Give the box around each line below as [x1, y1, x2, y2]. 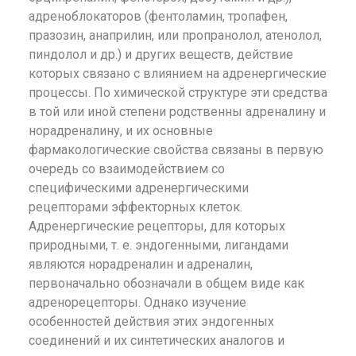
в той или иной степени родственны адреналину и [29, 104, 326, 119]
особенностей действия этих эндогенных [29, 314, 274, 329]
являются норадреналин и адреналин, [29, 257, 253, 272]
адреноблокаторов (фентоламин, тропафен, [29, 9, 288, 24]
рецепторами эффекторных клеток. [29, 199, 242, 215]
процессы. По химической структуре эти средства [29, 85, 327, 100]
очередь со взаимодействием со [29, 161, 225, 176]
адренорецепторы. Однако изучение [29, 295, 246, 310]
